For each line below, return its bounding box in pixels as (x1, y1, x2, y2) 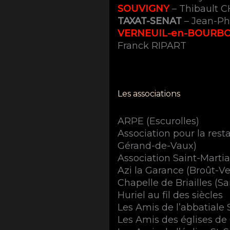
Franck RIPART (118, 40, 187, 51)
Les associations (118, 88, 181, 99)
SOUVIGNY (118, 3, 170, 14)
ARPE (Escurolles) (118, 115, 200, 127)
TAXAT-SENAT (118, 15, 182, 27)
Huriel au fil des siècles (118, 189, 223, 201)
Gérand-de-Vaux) (118, 140, 197, 151)
